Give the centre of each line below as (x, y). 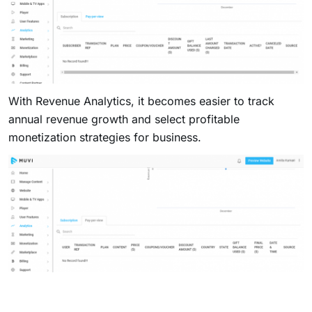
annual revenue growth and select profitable (124, 119)
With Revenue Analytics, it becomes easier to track (141, 101)
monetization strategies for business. (105, 138)
